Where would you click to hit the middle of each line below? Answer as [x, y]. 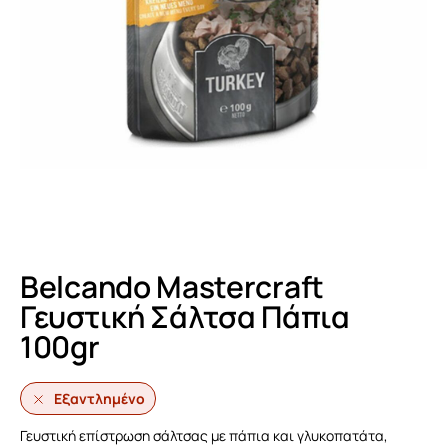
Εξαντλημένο [99, 399]
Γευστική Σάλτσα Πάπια [185, 317]
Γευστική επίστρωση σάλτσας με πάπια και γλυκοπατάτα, [204, 436]
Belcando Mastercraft [172, 287]
